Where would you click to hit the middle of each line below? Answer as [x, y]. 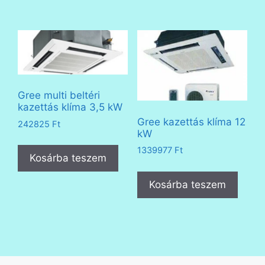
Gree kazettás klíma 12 [191, 122]
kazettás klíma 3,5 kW [70, 107]
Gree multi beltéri [59, 96]
